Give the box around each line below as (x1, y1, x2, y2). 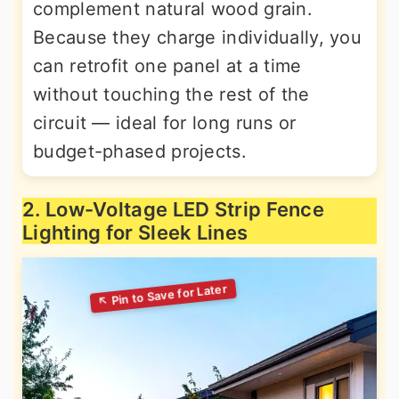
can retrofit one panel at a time (33, 55, 302, 77)
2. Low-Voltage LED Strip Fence (22, 198, 324, 222)
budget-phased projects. (33, 141, 247, 163)
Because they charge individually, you (33, 27, 362, 49)
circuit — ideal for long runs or (33, 112, 297, 134)
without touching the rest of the (33, 84, 310, 106)
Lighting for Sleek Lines (22, 221, 248, 245)
